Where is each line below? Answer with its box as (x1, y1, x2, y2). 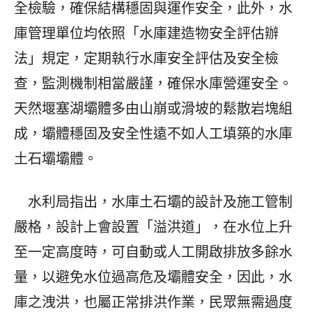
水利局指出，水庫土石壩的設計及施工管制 (14, 193, 292, 210)
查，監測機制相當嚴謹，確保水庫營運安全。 (14, 75, 292, 92)
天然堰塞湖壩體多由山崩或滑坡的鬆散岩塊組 (14, 100, 292, 117)
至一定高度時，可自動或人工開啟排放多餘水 (14, 243, 292, 260)
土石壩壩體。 (14, 150, 97, 167)
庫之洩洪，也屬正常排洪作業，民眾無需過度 (14, 293, 292, 311)
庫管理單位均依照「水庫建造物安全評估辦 (14, 24, 279, 42)
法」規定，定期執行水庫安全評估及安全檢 (14, 49, 279, 67)
